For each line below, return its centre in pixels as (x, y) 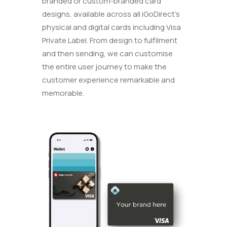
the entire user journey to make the (105, 67)
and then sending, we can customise (108, 54)
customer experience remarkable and (109, 80)
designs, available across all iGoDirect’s (111, 14)
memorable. (63, 93)
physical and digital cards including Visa (112, 27)
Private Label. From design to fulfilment (110, 41)
